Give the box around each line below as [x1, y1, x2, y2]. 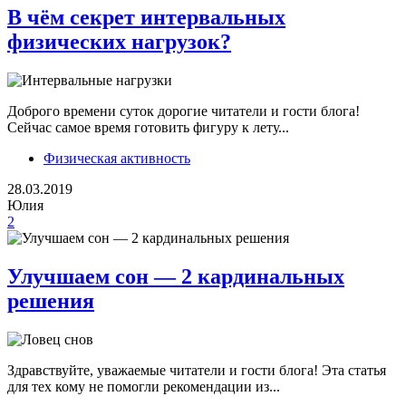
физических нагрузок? [7, 30, 231, 54]
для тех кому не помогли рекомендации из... [7, 379, 280, 394]
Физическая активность [43, 150, 190, 167]
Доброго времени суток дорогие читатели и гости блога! [7, 103, 360, 120]
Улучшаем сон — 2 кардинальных [7, 265, 344, 289]
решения [7, 289, 94, 314]
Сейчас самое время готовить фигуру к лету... [7, 120, 289, 136]
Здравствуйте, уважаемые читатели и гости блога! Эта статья [7, 362, 386, 378]
